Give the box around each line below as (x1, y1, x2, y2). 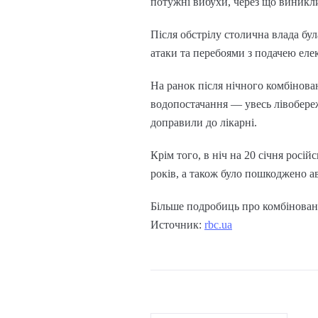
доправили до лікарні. (150, 116, 257, 129)
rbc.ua (204, 219, 232, 231)
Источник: (150, 219, 204, 231)
